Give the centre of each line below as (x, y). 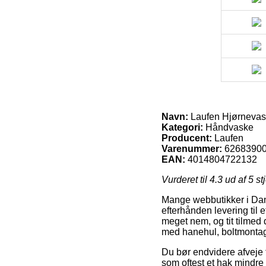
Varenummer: (192, 149)
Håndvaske (228, 128)
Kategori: (182, 128)
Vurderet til (186, 180)
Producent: (187, 138)
